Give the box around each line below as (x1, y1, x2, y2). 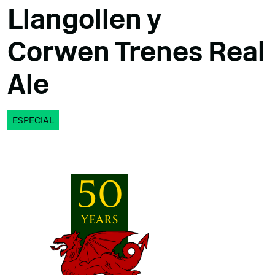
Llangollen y (7, 2, 161, 36)
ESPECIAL (12, 114, 54, 126)
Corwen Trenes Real (7, 35, 265, 68)
